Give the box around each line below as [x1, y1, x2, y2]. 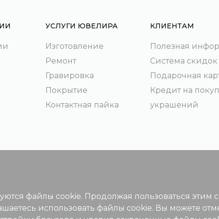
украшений [150, 100, 198, 109]
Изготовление [45, 42, 104, 51]
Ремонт [45, 56, 76, 66]
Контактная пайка [45, 100, 119, 109]
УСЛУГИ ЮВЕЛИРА [45, 22, 118, 30]
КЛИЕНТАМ [150, 22, 194, 30]
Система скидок [150, 56, 218, 66]
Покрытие [45, 86, 88, 95]
